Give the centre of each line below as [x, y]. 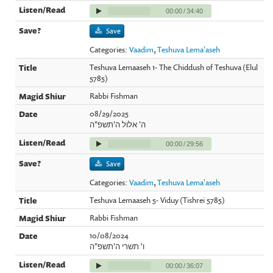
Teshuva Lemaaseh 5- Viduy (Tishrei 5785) [158, 200]
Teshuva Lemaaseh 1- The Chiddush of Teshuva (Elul [174, 67]
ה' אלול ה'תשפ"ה [118, 124]
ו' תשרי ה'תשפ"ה [117, 246]
